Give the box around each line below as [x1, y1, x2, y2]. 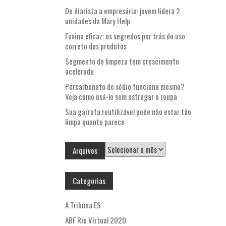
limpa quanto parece [65, 116, 125, 128]
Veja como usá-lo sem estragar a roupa [65, 91, 177, 102]
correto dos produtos [65, 40, 127, 52]
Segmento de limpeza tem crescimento [65, 55, 179, 67]
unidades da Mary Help [65, 15, 130, 27]
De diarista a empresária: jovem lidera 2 [65, 5, 180, 17]
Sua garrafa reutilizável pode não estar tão [65, 106, 191, 118]
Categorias [73, 175, 105, 187]
